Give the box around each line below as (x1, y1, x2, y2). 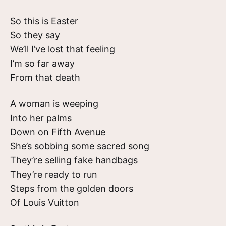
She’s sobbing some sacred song (10, 141, 149, 151)
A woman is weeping (10, 98, 98, 109)
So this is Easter (10, 16, 78, 26)
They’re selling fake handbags (10, 155, 138, 165)
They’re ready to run (10, 169, 97, 180)
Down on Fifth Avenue (10, 127, 105, 137)
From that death (10, 72, 80, 83)
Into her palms (10, 112, 72, 123)
